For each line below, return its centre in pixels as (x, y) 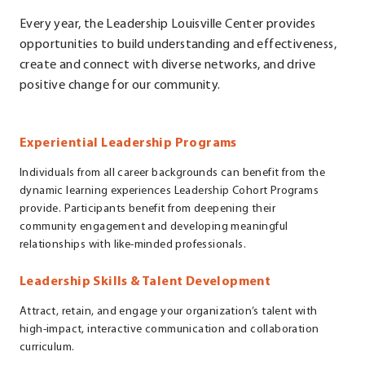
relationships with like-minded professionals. (133, 244)
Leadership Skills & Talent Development (145, 281)
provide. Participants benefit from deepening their (147, 209)
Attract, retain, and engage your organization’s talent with (169, 311)
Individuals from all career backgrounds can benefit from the (172, 173)
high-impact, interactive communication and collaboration (169, 329)
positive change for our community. (120, 85)
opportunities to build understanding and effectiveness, (178, 44)
